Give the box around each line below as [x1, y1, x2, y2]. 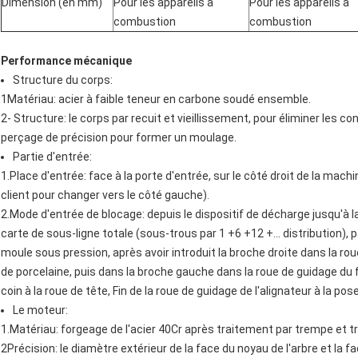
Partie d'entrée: [13, 150, 92, 164]
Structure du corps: [13, 74, 113, 87]
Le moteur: [13, 304, 68, 317]
